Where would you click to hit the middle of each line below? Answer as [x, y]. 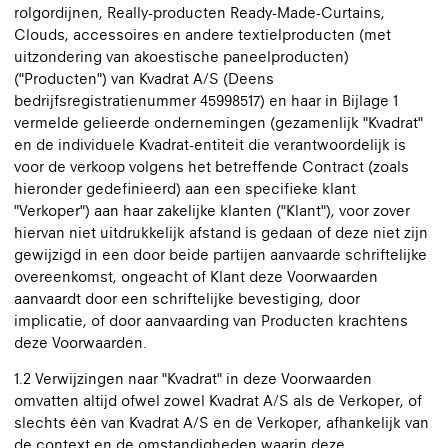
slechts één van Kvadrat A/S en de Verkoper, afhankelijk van [221, 422]
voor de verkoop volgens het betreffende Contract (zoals [211, 166]
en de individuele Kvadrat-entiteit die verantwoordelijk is [210, 144]
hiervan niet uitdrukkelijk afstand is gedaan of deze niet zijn [221, 232]
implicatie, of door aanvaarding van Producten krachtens [211, 320]
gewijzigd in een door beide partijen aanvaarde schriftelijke [220, 254]
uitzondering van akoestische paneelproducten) [181, 56]
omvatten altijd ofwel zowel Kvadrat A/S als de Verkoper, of [218, 400]
